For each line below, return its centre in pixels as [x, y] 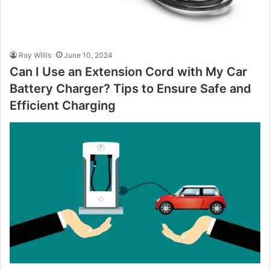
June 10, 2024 [88, 55]
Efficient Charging [63, 105]
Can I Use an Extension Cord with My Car [128, 71]
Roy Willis [35, 55]
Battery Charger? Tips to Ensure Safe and [130, 88]
